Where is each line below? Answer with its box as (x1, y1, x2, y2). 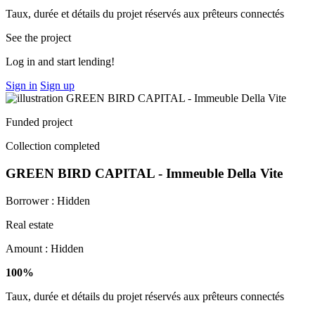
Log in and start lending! (6, 56, 115, 68)
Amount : (6, 242, 51, 255)
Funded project (6, 116, 72, 129)
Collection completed (6, 140, 100, 153)
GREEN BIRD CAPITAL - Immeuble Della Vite (6, 166, 283, 181)
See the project (6, 32, 71, 44)
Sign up (40, 79, 75, 92)
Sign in (6, 79, 37, 92)
